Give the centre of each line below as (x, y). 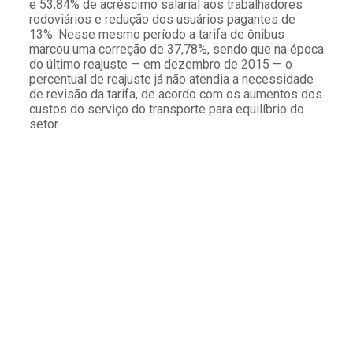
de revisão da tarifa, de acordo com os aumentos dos (175, 94)
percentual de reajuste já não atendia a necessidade (171, 79)
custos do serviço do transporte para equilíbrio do (166, 109)
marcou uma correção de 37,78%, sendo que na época (176, 49)
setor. (44, 124)
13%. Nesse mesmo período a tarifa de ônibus (156, 34)
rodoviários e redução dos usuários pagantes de (162, 19)
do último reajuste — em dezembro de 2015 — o (160, 64)
